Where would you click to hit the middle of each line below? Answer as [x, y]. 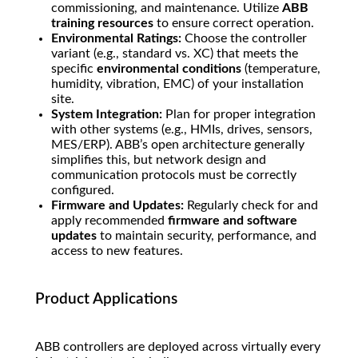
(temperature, [281, 69]
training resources [102, 24]
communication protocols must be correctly [174, 175]
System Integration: [107, 115]
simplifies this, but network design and [159, 160]
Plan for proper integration [239, 115]
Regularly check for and [251, 206]
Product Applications [106, 300]
